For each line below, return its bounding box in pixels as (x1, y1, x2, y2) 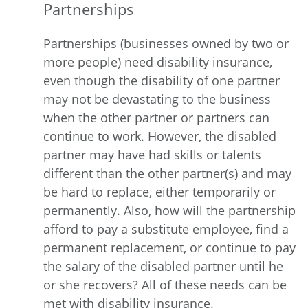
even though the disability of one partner (43, 71, 280, 89)
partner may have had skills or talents (43, 146, 261, 163)
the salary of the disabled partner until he (43, 257, 283, 274)
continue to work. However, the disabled (43, 127, 276, 144)
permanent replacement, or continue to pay (43, 239, 296, 256)
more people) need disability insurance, (43, 53, 272, 70)
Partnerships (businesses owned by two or (43, 34, 289, 52)
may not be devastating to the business (43, 90, 271, 107)
